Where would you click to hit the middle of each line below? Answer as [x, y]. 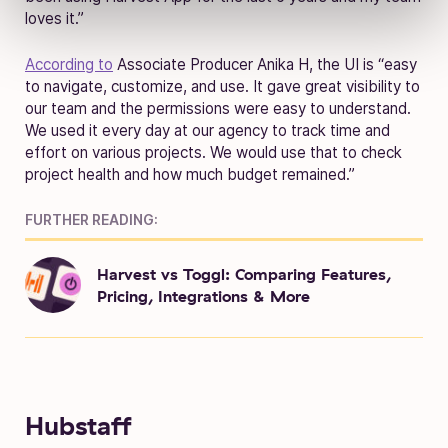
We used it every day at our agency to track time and [207, 131]
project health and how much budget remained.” [190, 175]
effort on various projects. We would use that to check [213, 153]
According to [69, 65]
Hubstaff [78, 425]
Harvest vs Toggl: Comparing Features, [244, 274]
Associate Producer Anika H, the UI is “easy [265, 65]
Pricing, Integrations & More [203, 296]
